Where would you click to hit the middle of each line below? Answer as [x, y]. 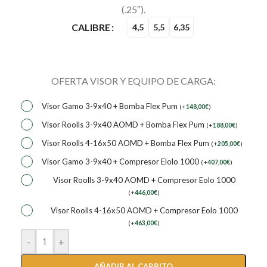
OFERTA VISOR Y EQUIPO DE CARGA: [133, 81]
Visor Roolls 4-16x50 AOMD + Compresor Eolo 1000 [144, 210]
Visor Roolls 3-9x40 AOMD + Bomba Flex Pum [124, 125]
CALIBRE [91, 27]
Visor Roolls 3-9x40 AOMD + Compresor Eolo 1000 [144, 180]
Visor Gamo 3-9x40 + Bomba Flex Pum [111, 106]
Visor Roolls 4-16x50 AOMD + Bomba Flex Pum [126, 143]
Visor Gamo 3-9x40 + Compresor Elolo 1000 [121, 162]
